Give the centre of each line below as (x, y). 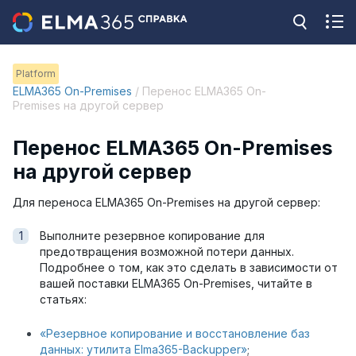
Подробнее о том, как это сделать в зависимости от (189, 268)
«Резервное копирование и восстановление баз (175, 333)
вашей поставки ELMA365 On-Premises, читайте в (176, 284)
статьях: (65, 300)
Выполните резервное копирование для (152, 236)
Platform (36, 74)
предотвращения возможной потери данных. (167, 252)
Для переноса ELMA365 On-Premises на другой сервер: (166, 203)
